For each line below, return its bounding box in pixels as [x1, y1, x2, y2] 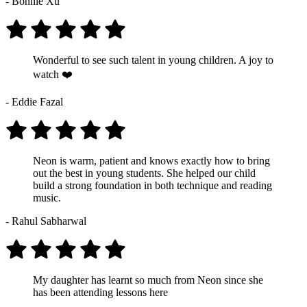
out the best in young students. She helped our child [33, 167, 256, 179]
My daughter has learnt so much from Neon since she [33, 273, 263, 286]
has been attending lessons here [33, 286, 168, 298]
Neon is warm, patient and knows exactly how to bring [33, 154, 270, 167]
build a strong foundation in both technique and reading [33, 179, 272, 191]
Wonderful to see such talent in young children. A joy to [33, 53, 273, 66]
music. [33, 191, 61, 204]
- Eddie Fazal [5, 95, 63, 108]
